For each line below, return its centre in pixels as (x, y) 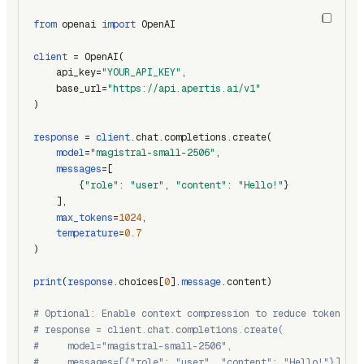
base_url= (70, 89)
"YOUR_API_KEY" (141, 73)
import (119, 24)
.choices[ (139, 282)
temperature (87, 234)
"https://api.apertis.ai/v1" (184, 89)
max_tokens (84, 217)
